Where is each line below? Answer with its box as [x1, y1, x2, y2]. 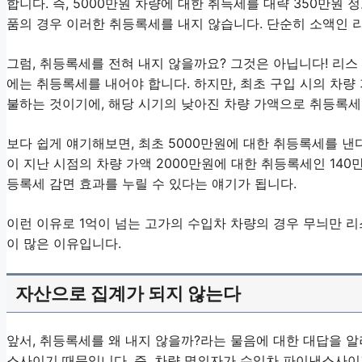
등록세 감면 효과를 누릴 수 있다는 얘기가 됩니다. [6, 175, 297, 192]
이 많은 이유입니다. [6, 235, 121, 252]
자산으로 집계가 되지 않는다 [15, 282, 242, 304]
